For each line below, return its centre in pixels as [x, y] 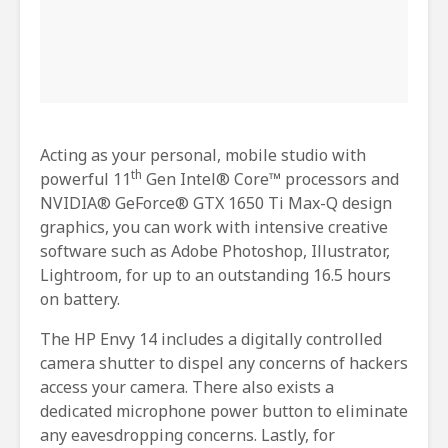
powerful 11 [85, 178]
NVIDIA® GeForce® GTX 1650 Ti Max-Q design [216, 202]
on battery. [80, 298]
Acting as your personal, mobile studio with [203, 154]
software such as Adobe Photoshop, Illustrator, [215, 250]
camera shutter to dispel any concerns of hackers [224, 362]
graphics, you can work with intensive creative [214, 226]
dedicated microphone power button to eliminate [224, 410]
